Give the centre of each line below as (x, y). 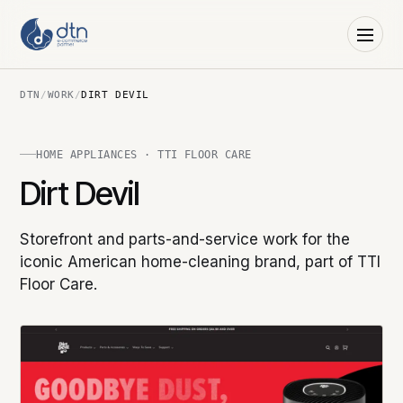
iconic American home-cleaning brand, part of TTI (201, 261)
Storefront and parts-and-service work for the (185, 239)
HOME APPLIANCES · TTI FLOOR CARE (144, 154)
